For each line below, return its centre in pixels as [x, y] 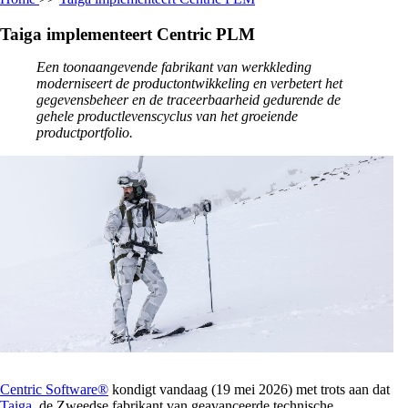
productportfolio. [85, 133]
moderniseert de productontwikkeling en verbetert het [189, 84]
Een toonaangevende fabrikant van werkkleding [174, 67]
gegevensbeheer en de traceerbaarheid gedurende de [189, 100]
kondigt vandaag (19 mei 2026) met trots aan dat [249, 390]
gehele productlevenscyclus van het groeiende [167, 117]
